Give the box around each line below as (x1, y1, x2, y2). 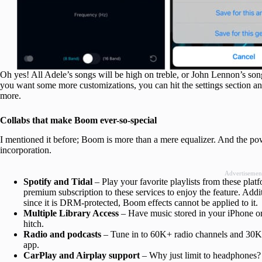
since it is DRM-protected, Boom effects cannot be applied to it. (23, 197, 258, 208)
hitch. (23, 218, 44, 229)
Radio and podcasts (23, 229, 104, 239)
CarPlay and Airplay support (23, 250, 140, 260)
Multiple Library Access (23, 208, 119, 218)
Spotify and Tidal (23, 176, 95, 187)
